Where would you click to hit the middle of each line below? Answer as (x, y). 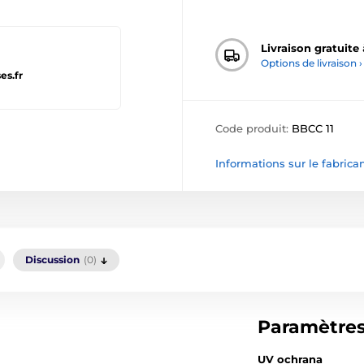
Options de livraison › (312, 63)
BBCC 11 (313, 129)
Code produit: (253, 129)
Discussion (52, 260)
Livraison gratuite (310, 48)
